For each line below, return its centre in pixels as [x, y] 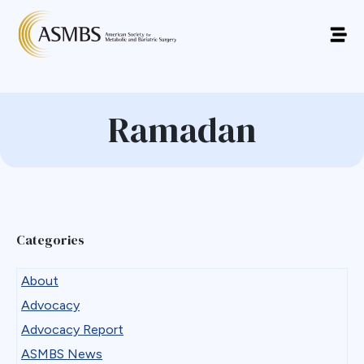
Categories [50, 240]
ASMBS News [62, 354]
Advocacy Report [72, 329]
